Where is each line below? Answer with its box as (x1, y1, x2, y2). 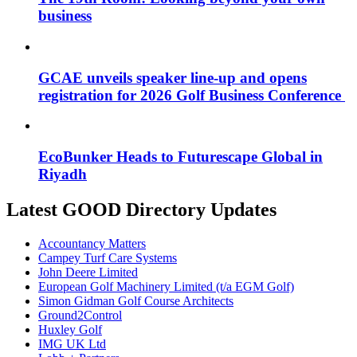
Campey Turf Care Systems (38, 250, 177, 265)
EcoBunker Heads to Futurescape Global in (38, 148, 323, 166)
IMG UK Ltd (38, 336, 106, 351)
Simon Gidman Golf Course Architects (38, 293, 233, 308)
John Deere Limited (38, 265, 138, 279)
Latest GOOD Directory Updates (6, 199, 277, 221)
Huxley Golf (38, 322, 102, 336)
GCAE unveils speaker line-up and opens (38, 69, 307, 86)
